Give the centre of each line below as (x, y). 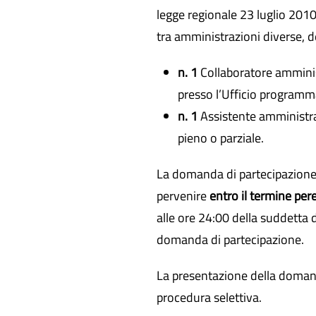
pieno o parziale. (221, 138)
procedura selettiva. (209, 297)
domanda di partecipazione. (230, 239)
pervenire (183, 196)
